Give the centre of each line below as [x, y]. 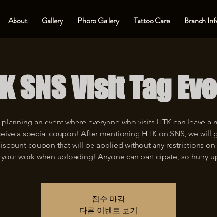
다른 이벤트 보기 [108, 210]
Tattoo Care [151, 21]
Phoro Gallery [98, 21]
